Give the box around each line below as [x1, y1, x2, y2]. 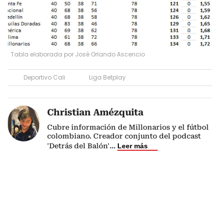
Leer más [117, 142, 148, 150]
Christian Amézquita [47, 107, 143, 117]
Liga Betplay [89, 73, 126, 82]
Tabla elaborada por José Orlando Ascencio [11, 50, 145, 58]
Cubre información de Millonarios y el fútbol [47, 123, 209, 131]
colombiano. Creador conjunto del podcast [47, 132, 201, 140]
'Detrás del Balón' [47, 142, 110, 150]
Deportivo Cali [24, 73, 65, 82]
